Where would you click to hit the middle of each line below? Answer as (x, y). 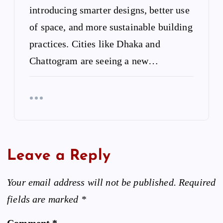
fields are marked (44, 199)
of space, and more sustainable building (111, 27)
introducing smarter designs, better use (110, 10)
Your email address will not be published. (92, 182)
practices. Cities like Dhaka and (95, 44)
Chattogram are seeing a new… (94, 60)
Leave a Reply (59, 156)
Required (197, 182)
